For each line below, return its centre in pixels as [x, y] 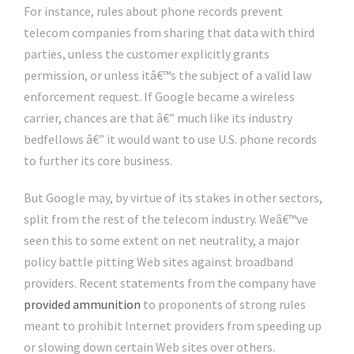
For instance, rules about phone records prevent [153, 11]
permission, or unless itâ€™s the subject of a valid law [168, 75]
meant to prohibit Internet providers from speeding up [173, 326]
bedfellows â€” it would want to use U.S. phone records [170, 139]
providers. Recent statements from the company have [170, 283]
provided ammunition [82, 305]
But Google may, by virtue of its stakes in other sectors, [173, 198]
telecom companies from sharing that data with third [169, 33]
